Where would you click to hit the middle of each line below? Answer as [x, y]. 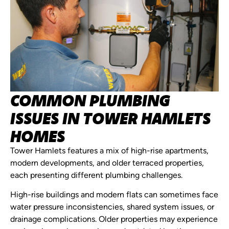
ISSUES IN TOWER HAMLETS [110, 118]
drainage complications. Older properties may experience [114, 220]
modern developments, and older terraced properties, [107, 163]
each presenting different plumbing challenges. [96, 176]
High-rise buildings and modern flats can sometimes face [114, 196]
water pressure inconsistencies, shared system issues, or [112, 208]
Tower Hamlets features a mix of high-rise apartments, [109, 151]
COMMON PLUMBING [90, 100]
